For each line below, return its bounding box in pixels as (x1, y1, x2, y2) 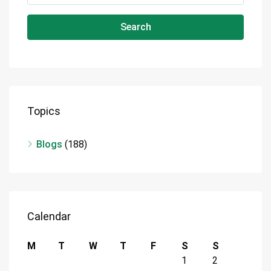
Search (120, 21, 151, 33)
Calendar (27, 209, 71, 223)
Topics (27, 104, 60, 117)
